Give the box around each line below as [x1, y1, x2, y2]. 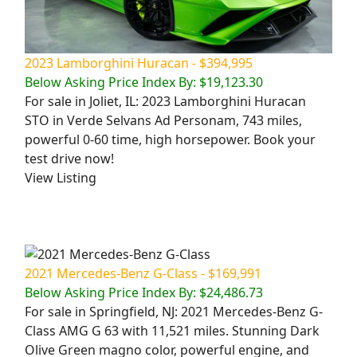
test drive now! [25, 150, 114, 168]
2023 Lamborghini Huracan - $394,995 [25, 54, 253, 73]
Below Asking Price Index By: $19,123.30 [25, 73, 263, 92]
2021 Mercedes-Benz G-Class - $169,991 [25, 265, 261, 283]
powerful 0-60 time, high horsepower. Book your [25, 131, 316, 149]
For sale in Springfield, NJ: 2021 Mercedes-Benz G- [25, 303, 323, 321]
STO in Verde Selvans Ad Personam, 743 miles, [25, 112, 302, 130]
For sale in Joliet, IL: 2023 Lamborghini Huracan [25, 92, 306, 111]
